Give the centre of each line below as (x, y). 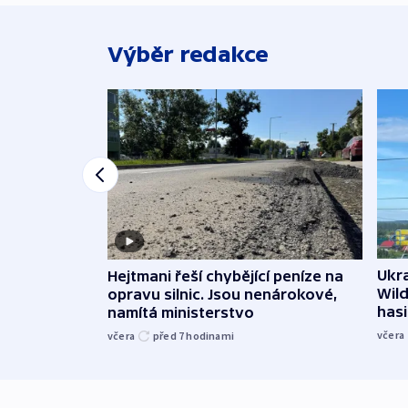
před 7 (170, 335)
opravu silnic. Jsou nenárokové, (223, 294)
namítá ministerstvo (181, 312)
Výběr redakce (188, 55)
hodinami (210, 335)
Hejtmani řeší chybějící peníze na (225, 275)
